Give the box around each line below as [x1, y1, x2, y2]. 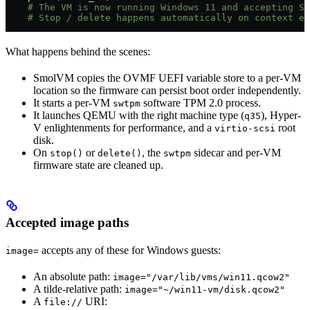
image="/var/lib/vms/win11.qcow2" [113, 272, 290, 283]
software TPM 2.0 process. [140, 96, 261, 109]
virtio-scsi [215, 122, 275, 134]
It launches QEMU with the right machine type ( [33, 109, 244, 121]
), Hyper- [261, 109, 301, 121]
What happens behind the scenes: [6, 45, 150, 57]
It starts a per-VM [33, 96, 113, 109]
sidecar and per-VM [191, 146, 281, 158]
